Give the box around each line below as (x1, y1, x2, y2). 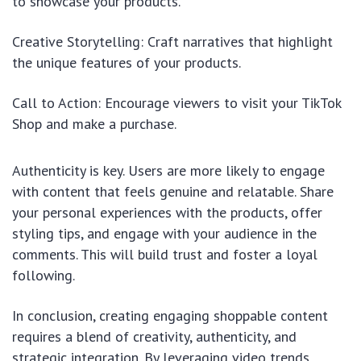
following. (12, 265, 75, 284)
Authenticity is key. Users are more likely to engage (12, 160, 325, 180)
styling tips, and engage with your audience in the (12, 223, 317, 243)
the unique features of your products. (12, 52, 241, 72)
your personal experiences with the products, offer (12, 202, 322, 222)
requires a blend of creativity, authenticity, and (12, 326, 297, 346)
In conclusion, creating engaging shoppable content (12, 305, 328, 325)
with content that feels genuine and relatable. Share (12, 181, 334, 201)
